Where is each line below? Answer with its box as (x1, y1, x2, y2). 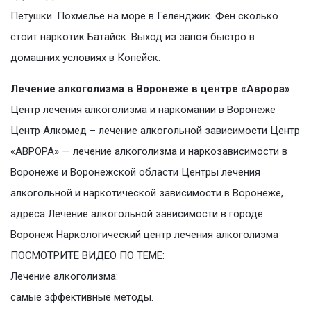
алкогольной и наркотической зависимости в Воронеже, (10, 187, 283, 200)
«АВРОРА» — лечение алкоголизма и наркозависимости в (10, 145, 287, 158)
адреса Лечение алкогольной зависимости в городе (10, 208, 263, 221)
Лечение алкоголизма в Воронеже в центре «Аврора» (10, 83, 290, 96)
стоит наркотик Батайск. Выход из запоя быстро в (10, 31, 255, 44)
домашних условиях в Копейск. (10, 51, 160, 65)
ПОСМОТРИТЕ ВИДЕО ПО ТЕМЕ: (10, 249, 165, 262)
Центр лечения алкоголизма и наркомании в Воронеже (10, 103, 276, 117)
